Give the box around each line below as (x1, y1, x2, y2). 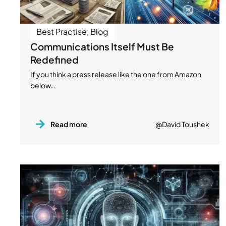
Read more (50, 119, 87, 129)
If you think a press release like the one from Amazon (30, 70, 201, 79)
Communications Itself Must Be (30, 40, 174, 53)
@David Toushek (155, 119, 209, 129)
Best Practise (36, 26, 87, 37)
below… (30, 81, 55, 90)
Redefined (30, 53, 79, 66)
